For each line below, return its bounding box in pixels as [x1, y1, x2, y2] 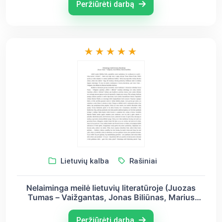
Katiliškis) [92, 202, 130, 212]
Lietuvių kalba [58, 157, 109, 166]
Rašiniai [127, 157, 157, 166]
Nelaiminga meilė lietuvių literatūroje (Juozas [26, 183, 196, 193]
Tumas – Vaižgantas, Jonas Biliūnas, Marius [27, 192, 195, 203]
